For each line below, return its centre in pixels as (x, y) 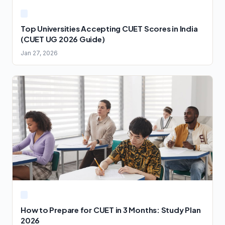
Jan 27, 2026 (39, 53)
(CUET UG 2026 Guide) (63, 39)
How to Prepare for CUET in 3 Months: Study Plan (111, 209)
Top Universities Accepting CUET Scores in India (109, 28)
